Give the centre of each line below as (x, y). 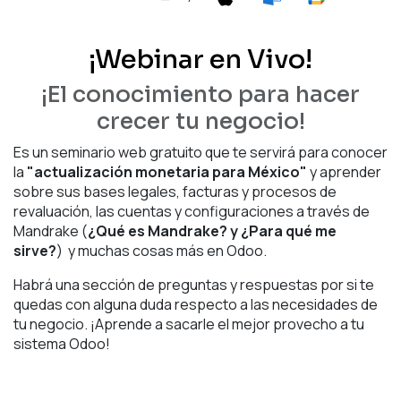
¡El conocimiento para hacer (200, 94)
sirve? (35, 250)
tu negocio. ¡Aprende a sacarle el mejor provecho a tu (189, 324)
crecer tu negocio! (200, 121)
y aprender (344, 171)
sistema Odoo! (62, 343)
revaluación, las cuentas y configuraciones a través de (192, 211)
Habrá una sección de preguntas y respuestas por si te (194, 284)
